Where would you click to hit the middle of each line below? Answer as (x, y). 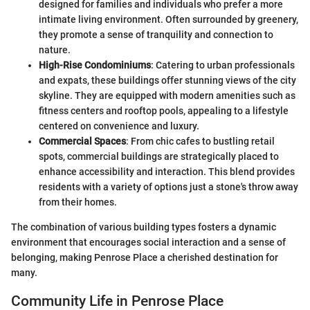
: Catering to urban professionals (223, 65)
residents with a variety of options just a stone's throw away (168, 187)
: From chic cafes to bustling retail (200, 141)
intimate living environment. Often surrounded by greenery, (168, 19)
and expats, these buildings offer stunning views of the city (167, 80)
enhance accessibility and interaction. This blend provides (167, 172)
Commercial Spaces (82, 141)
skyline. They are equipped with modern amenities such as (167, 95)
